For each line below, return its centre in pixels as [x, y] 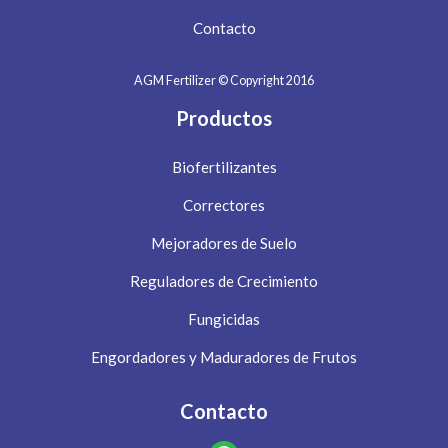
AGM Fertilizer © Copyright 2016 [224, 81]
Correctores [224, 205]
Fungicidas [224, 319]
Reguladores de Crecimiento [224, 281]
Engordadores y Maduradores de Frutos [224, 357]
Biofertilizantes [224, 167]
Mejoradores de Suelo [224, 243]
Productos [224, 118]
